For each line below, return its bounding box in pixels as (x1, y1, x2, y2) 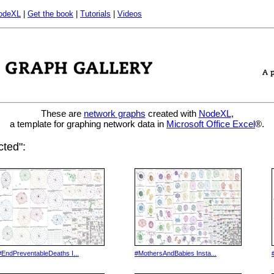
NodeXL (198, 108, 231, 119)
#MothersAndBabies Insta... (135, 250, 217, 257)
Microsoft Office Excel (166, 118, 255, 129)
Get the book (28, 9, 73, 18)
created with (145, 108, 199, 119)
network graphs (83, 108, 146, 119)
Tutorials (80, 9, 111, 18)
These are (40, 108, 84, 119)
